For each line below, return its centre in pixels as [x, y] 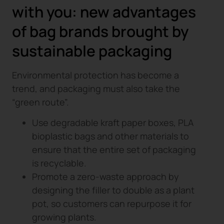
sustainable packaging [92, 51]
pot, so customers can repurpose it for [112, 204]
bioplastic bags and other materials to [110, 136]
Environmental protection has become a [95, 75]
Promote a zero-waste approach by [105, 177]
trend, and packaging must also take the [96, 89]
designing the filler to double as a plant [113, 190]
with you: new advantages [104, 12]
